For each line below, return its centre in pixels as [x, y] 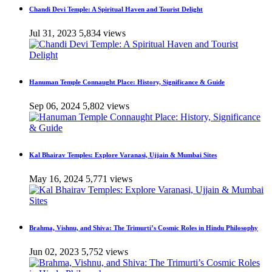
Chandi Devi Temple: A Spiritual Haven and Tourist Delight [116, 9]
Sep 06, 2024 [55, 106]
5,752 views [105, 251]
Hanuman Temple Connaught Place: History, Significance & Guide [127, 82]
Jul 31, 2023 [53, 33]
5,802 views [106, 106]
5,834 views [102, 33]
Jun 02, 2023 [54, 251]
